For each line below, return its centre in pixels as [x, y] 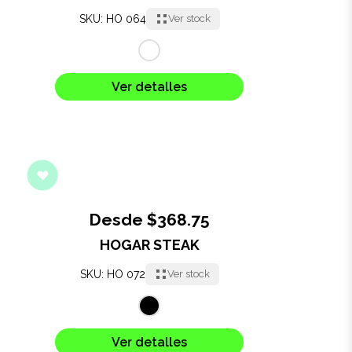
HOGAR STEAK [149, 244]
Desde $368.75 [149, 219]
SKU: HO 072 [112, 274]
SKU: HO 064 [112, 18]
